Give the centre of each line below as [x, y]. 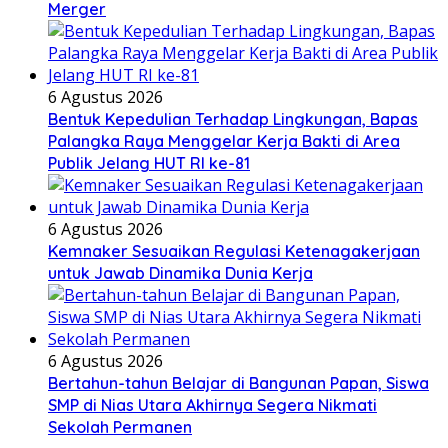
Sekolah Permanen [120, 427]
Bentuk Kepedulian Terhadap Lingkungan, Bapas [233, 119]
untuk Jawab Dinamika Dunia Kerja [180, 273]
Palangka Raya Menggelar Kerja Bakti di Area [224, 141]
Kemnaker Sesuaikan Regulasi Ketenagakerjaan [234, 251]
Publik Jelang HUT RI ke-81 [149, 163]
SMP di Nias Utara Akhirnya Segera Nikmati [212, 405]
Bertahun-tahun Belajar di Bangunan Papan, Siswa [238, 383]
